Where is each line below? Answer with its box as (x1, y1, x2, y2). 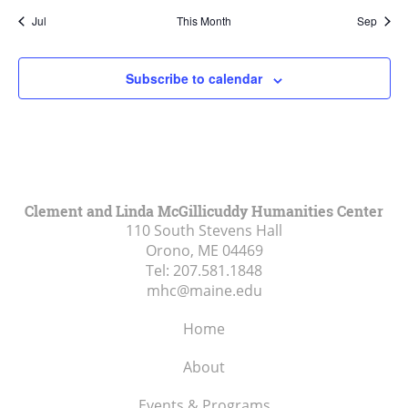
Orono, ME (145, 240, 219, 261)
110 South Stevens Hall (126, 220, 282, 241)
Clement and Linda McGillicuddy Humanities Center (25, 201, 383, 221)
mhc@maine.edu (146, 280, 262, 301)
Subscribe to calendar (126, 69, 262, 88)
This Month (177, 13, 231, 29)
